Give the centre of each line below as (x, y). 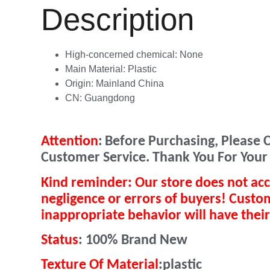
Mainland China (130, 83)
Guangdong (110, 98)
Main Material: (96, 69)
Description (118, 19)
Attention (70, 142)
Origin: (80, 83)
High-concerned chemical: (122, 54)
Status (60, 240)
